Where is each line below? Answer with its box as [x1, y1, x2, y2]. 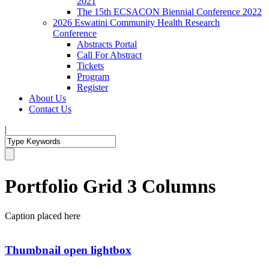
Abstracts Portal [77, 39, 137, 49]
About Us [29, 93, 66, 103]
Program [77, 71, 109, 82]
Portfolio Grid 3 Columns [5, 175, 216, 198]
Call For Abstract [77, 50, 142, 60]
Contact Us [29, 104, 71, 114]
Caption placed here [5, 210, 80, 221]
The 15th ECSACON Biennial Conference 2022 [77, 7, 262, 17]
